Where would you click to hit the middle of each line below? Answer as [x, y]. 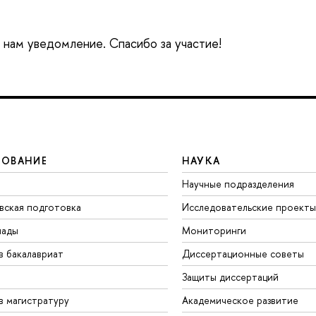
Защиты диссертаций [230, 276]
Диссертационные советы [243, 253]
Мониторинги [214, 230]
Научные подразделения [238, 183]
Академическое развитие [240, 300]
